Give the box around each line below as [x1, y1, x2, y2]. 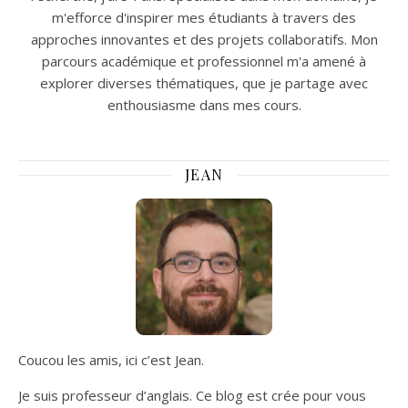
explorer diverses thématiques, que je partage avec [40, 74, 368, 92]
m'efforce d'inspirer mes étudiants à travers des [52, 8, 356, 26]
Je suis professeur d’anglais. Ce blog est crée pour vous [18, 386, 366, 404]
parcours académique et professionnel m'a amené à [42, 52, 366, 70]
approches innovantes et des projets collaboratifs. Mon [30, 30, 378, 48]
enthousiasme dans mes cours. [107, 96, 301, 114]
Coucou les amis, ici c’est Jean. [18, 351, 204, 369]
